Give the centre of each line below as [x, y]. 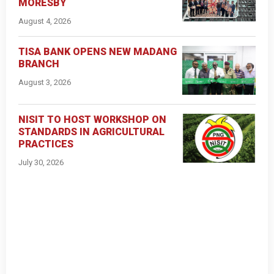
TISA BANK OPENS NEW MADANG [98, 52]
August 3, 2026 [45, 83]
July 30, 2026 [41, 163]
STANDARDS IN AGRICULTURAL [91, 132]
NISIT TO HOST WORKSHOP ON [92, 120]
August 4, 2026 [45, 21]
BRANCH [39, 64]
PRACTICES [46, 144]
